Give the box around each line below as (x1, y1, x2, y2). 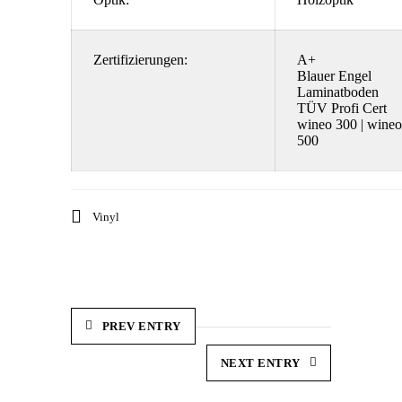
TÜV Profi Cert (297, 100, 387, 116)
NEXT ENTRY (220, 356, 301, 370)
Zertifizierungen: (93, 52, 188, 67)
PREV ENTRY (101, 319, 181, 333)
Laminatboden (297, 84, 379, 100)
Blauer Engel (297, 68, 371, 83)
